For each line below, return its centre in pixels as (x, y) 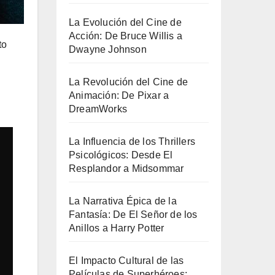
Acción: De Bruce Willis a (126, 36)
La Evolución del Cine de (125, 22)
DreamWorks (98, 109)
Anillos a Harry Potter (117, 228)
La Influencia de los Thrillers (132, 141)
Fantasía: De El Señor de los (133, 215)
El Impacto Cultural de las (126, 261)
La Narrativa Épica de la (123, 201)
